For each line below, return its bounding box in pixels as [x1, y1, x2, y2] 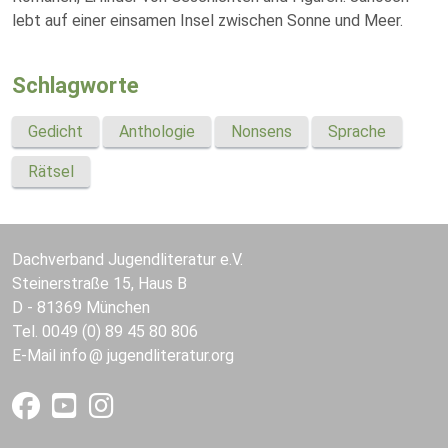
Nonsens [231, 122, 292, 141]
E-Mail [12, 346, 60, 365]
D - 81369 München [12, 298, 150, 317]
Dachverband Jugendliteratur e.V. [12, 250, 243, 269]
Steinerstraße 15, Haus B [12, 274, 187, 293]
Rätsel [28, 162, 74, 181]
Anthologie [119, 122, 195, 141]
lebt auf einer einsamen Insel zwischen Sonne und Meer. [12, 11, 403, 30]
